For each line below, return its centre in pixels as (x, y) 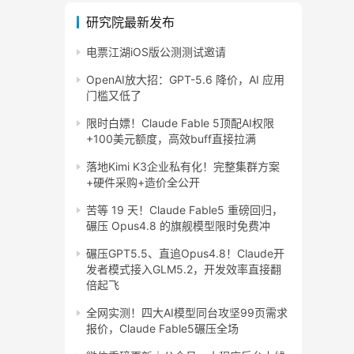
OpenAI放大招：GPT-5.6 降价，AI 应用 (185, 79)
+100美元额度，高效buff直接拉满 (171, 139)
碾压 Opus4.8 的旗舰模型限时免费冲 (178, 226)
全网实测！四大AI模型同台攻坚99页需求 (187, 313)
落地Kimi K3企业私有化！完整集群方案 (183, 166)
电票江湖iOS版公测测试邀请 (156, 52)
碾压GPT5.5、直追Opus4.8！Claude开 (185, 253)
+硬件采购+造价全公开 (143, 182)
